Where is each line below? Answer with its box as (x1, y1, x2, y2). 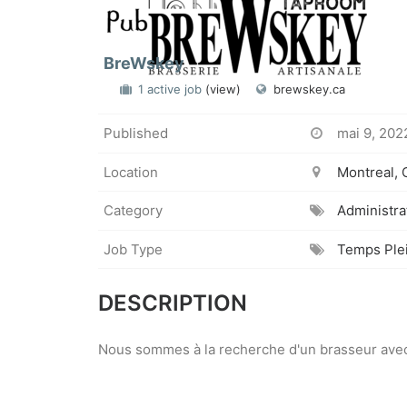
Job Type (104, 240, 163, 258)
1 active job (138, 82, 205, 96)
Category (104, 202, 163, 220)
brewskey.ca (273, 82, 345, 96)
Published (104, 124, 168, 143)
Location (104, 163, 158, 181)
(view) (205, 82, 241, 96)
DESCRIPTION (98, 290, 247, 316)
